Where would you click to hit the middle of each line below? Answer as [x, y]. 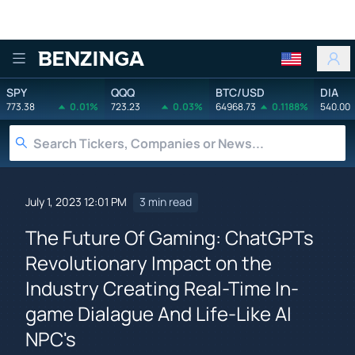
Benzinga [83, 72]
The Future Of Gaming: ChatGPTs [170, 237]
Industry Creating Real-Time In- [162, 288]
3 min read [166, 202]
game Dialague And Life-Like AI [158, 313]
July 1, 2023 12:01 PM [76, 202]
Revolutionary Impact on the [149, 262]
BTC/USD [240, 92]
